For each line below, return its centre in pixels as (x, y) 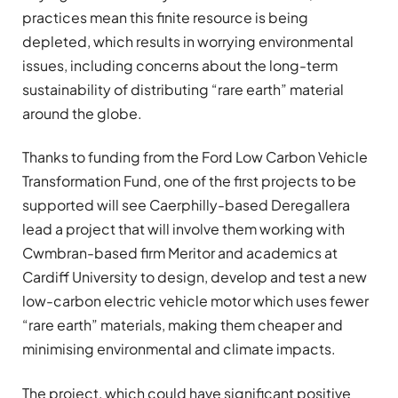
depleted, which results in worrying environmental (188, 42)
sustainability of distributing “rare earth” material (183, 90)
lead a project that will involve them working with (183, 229)
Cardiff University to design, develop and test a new (195, 277)
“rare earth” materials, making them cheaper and (183, 325)
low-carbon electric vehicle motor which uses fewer (195, 301)
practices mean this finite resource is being (165, 18)
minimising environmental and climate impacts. (179, 349)
